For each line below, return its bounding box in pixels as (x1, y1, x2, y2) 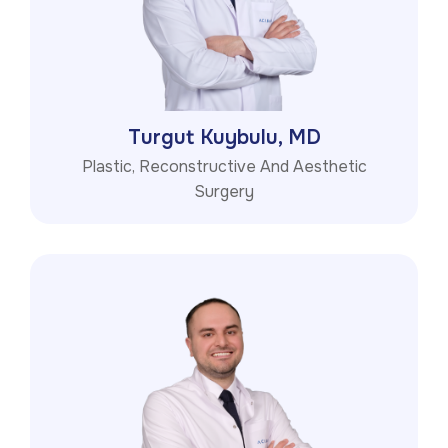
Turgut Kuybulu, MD (127, 125, 321, 151)
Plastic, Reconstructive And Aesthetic (81, 156, 367, 178)
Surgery (194, 181, 254, 203)
